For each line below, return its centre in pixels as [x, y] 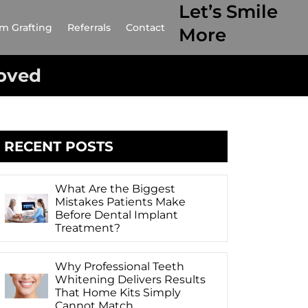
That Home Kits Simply [118, 292]
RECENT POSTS [59, 147]
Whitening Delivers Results [130, 279]
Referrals [89, 27]
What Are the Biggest [115, 188]
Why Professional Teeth [119, 266]
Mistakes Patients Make [120, 201]
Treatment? [87, 228]
